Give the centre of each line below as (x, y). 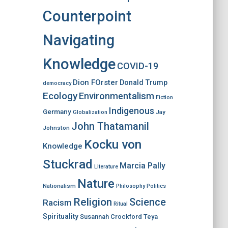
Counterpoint (87, 16)
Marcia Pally (142, 166)
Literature (106, 167)
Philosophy (130, 186)
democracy (57, 83)
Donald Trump (143, 82)
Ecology (60, 96)
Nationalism (59, 186)
